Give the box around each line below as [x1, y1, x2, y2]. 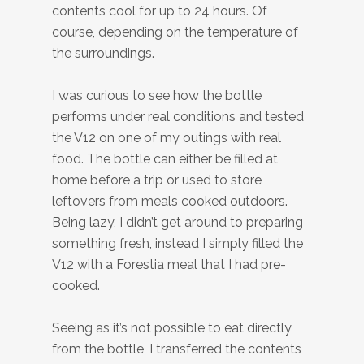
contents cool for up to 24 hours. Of [52, 3, 267, 19]
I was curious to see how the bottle [52, 88, 262, 103]
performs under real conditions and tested [52, 109, 304, 124]
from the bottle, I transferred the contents [52, 341, 301, 357]
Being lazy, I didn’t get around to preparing [52, 214, 303, 230]
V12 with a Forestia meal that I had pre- [52, 257, 286, 272]
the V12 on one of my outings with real [52, 130, 281, 145]
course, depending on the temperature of [52, 24, 298, 40]
